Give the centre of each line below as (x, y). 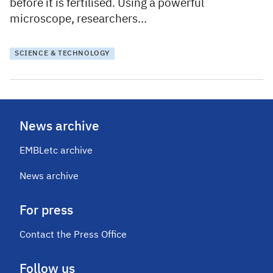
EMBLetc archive (56, 151)
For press (46, 211)
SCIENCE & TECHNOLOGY (62, 54)
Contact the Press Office (73, 236)
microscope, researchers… (78, 19)
